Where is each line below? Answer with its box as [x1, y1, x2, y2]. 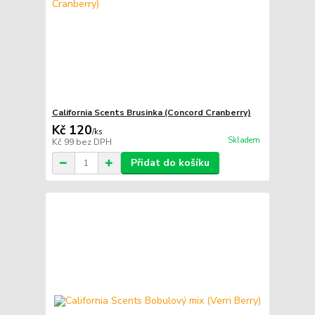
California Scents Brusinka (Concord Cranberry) [51, 107, 251, 119]
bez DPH [75, 136, 112, 148]
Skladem [227, 135, 260, 146]
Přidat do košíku [130, 156, 210, 170]
